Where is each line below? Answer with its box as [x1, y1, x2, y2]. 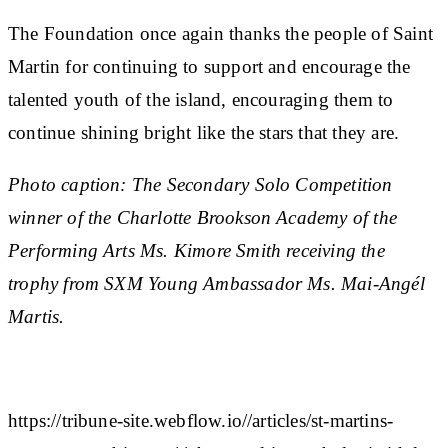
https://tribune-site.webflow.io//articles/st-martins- [8, 409, 394, 431]
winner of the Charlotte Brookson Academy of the [8, 206, 397, 228]
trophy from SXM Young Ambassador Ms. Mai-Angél [8, 272, 425, 294]
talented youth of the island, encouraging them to [8, 88, 394, 110]
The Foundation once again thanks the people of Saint [8, 22, 433, 44]
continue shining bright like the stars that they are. [8, 121, 400, 143]
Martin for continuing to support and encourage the [8, 55, 411, 77]
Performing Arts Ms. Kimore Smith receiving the [8, 239, 385, 261]
